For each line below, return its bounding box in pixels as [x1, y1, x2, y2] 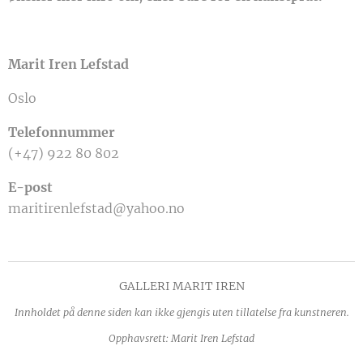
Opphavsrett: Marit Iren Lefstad [109, 332, 254, 344]
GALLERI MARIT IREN [118, 279, 245, 293]
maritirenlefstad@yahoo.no [8, 199, 185, 216]
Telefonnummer [8, 123, 115, 140]
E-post [8, 178, 53, 195]
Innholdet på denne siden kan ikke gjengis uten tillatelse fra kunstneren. [14, 306, 349, 318]
